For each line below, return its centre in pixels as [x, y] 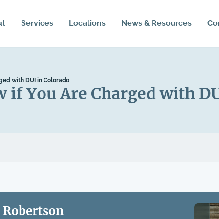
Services [37, 23]
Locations [87, 23]
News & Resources [156, 23]
